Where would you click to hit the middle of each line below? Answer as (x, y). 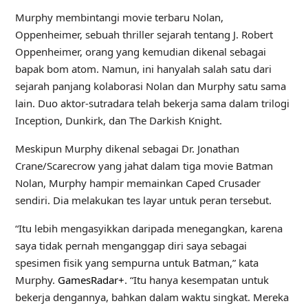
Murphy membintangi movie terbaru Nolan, (119, 17)
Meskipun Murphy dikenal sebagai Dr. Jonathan (127, 148)
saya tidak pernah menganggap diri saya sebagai (131, 245)
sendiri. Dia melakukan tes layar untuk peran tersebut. (143, 200)
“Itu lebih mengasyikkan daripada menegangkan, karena (148, 228)
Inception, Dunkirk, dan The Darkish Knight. (118, 120)
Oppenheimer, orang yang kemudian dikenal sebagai (140, 52)
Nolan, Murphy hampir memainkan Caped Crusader (137, 183)
